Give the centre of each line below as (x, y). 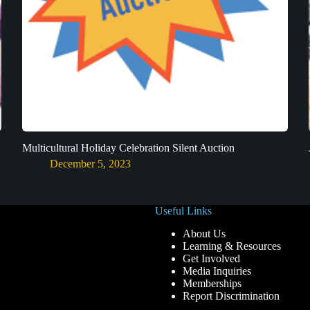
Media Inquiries (217, 271)
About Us (204, 234)
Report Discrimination (231, 296)
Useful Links (183, 211)
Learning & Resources (232, 246)
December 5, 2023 (91, 163)
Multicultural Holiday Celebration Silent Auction (129, 147)
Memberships (212, 283)
